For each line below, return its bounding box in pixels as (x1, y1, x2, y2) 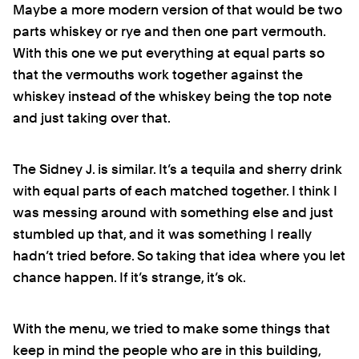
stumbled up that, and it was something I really (13, 225, 312, 242)
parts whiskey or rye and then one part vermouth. (13, 23, 325, 40)
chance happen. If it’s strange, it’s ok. (13, 268, 246, 285)
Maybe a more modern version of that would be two (13, 2, 342, 18)
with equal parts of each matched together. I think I (13, 182, 337, 199)
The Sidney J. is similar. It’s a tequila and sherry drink (13, 160, 342, 177)
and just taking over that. (13, 110, 171, 127)
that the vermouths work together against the (13, 67, 303, 83)
